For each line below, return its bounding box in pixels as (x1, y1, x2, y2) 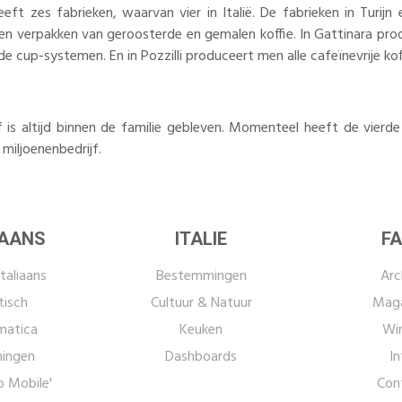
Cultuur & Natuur (150, 292, 252, 315)
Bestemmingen (155, 265, 247, 288)
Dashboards (165, 345, 237, 369)
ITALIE (175, 228, 227, 249)
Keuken (179, 319, 223, 342)
